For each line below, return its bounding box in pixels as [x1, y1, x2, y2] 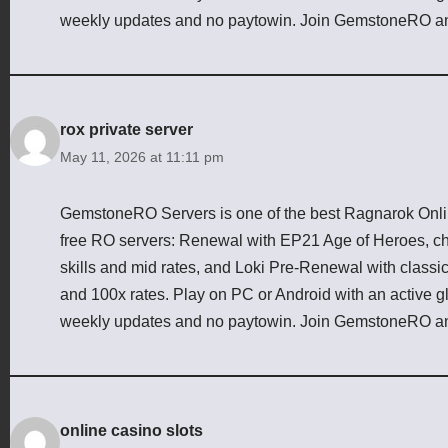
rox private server [60, 120, 193, 138]
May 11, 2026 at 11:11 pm [60, 148, 224, 165]
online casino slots [60, 421, 203, 439]
